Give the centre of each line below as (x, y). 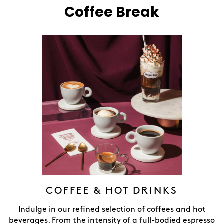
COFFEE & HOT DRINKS (112, 191)
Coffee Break (112, 12)
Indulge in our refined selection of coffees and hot (112, 210)
